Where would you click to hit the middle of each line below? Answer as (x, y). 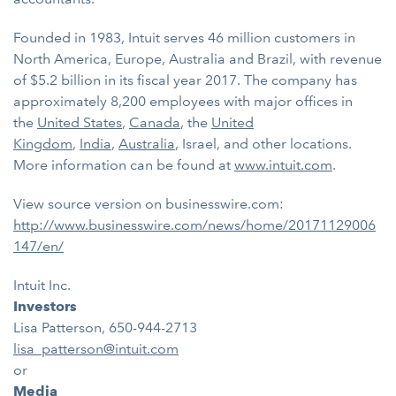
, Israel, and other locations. (263, 144)
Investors (45, 306)
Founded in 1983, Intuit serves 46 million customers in (184, 38)
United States (80, 122)
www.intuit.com (283, 165)
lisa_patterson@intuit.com (96, 349)
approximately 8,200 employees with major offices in (183, 101)
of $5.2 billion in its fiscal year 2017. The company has (185, 80)
